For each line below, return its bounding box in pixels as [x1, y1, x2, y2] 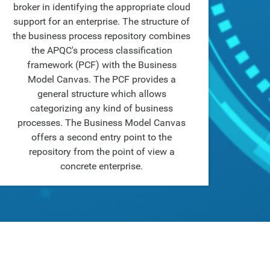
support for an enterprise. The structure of [13, 16, 190, 27]
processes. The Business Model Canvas [17, 117, 186, 128]
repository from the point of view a [28, 146, 175, 157]
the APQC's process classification [31, 45, 172, 56]
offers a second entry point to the [31, 131, 172, 143]
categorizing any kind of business [30, 102, 173, 114]
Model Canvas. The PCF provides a [27, 74, 176, 85]
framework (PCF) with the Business [27, 59, 177, 71]
